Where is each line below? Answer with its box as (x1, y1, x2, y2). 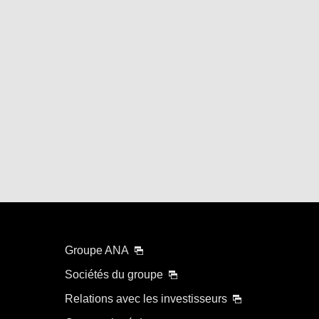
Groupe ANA (64, 244, 129, 256)
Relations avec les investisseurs (64, 292, 227, 305)
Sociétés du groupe (64, 268, 163, 281)
